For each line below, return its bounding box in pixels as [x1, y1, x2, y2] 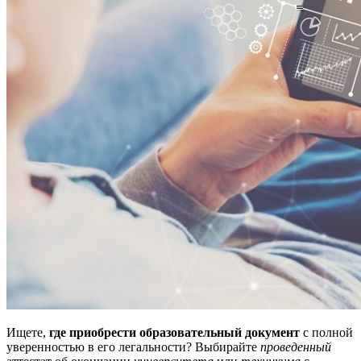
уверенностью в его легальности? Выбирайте [6, 339, 260, 354]
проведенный [260, 339, 331, 354]
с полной [300, 325, 353, 339]
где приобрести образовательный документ [49, 325, 300, 339]
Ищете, [6, 325, 49, 339]
